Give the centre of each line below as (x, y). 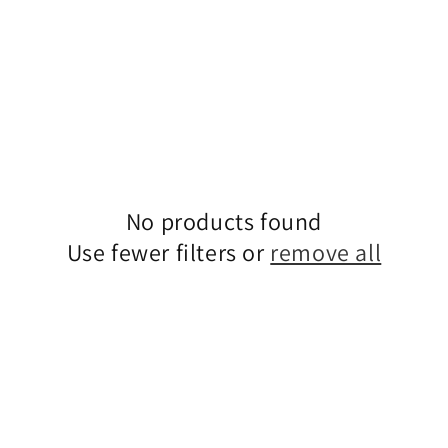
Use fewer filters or (168, 252)
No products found (224, 221)
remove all (326, 252)
